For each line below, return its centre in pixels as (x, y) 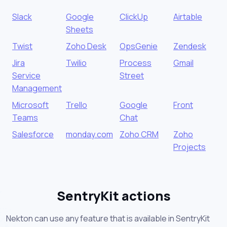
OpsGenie (139, 46)
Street (132, 75)
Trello (77, 105)
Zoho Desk (86, 46)
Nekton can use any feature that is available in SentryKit (108, 218)
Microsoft (30, 105)
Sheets (80, 29)
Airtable (188, 16)
